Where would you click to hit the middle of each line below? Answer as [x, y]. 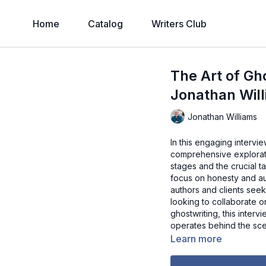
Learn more [197, 239]
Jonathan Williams [223, 116]
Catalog [105, 24]
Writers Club [179, 24]
